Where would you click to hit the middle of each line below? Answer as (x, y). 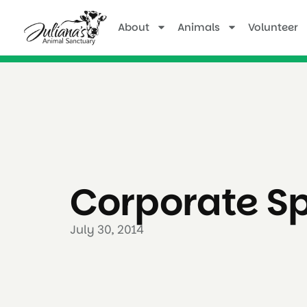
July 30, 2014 (107, 229)
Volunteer (273, 27)
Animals (199, 27)
